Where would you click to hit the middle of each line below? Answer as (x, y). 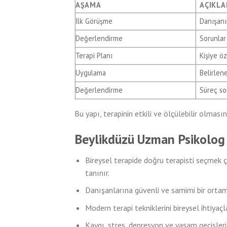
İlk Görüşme (94, 21)
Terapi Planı (94, 56)
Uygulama (91, 73)
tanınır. (97, 173)
